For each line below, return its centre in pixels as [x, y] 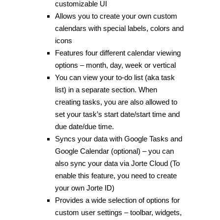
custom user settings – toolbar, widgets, [118, 212]
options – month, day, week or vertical [115, 65]
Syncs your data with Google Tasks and [118, 139]
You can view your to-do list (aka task [115, 77]
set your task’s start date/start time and [117, 114]
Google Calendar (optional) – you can [114, 151]
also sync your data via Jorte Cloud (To [117, 163]
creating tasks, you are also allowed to [116, 102]
